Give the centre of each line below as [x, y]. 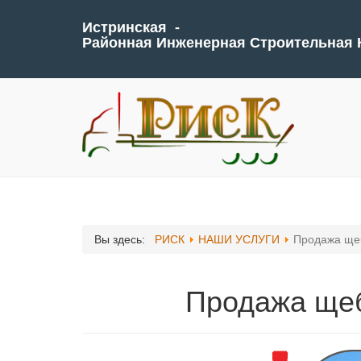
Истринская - [131, 27]
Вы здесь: [123, 239]
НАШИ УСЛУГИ [241, 239]
